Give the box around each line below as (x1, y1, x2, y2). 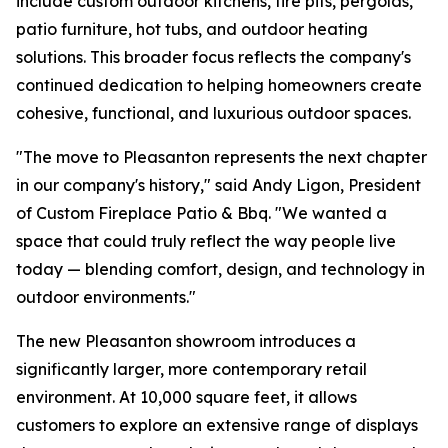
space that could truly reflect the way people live (16, 231, 396, 251)
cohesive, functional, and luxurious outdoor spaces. (16, 103, 411, 123)
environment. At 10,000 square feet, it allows (16, 387, 357, 407)
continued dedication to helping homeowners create (16, 75, 422, 95)
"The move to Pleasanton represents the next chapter (16, 147, 427, 167)
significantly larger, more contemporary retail (16, 359, 367, 379)
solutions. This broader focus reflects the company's (16, 47, 411, 67)
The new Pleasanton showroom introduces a (16, 331, 356, 351)
